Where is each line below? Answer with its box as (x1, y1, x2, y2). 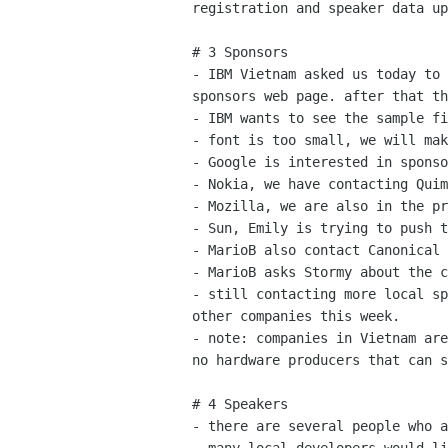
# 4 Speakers (192, 396, 288, 413)
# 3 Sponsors (192, 44, 288, 61)
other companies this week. (192, 308, 400, 325)
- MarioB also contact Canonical (192, 242, 440, 259)
